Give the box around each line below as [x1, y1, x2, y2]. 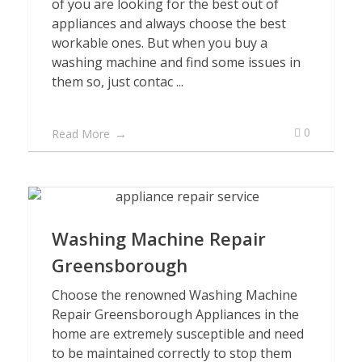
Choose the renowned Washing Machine [52, 286, 297, 304]
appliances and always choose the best [52, 15, 286, 32]
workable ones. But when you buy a [52, 34, 267, 52]
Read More [52, 126, 110, 141]
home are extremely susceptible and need [52, 325, 304, 343]
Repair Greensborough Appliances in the [52, 305, 299, 323]
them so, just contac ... [52, 73, 183, 90]
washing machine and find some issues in [52, 53, 301, 71]
